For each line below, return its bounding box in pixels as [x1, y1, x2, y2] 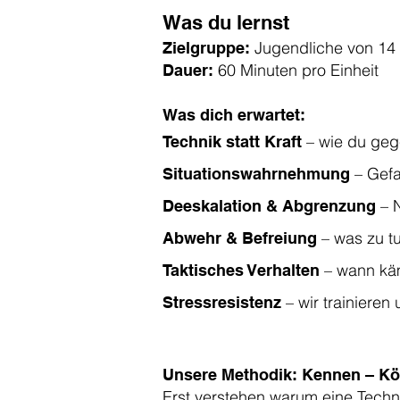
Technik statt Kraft [162, 132, 306, 151]
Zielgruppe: [162, 38, 254, 57]
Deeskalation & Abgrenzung [162, 196, 376, 215]
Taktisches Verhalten [162, 261, 320, 279]
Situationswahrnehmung [162, 164, 354, 183]
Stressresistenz [162, 293, 286, 312]
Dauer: [162, 61, 213, 79]
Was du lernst [162, 11, 289, 34]
